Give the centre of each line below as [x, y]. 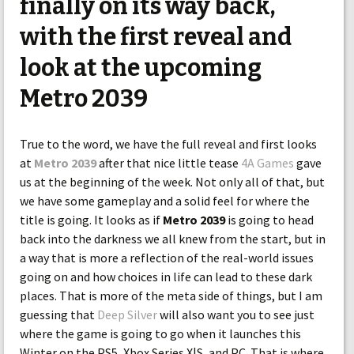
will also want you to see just [236, 314]
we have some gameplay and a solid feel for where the [165, 201]
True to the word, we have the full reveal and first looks [168, 144]
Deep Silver [127, 314]
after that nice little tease [169, 163]
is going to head [269, 220]
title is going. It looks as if [91, 220]
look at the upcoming [141, 68]
